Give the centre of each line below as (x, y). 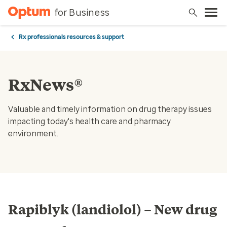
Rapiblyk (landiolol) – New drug (112, 210)
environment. (33, 134)
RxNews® (46, 85)
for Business (82, 12)
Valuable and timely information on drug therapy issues (110, 109)
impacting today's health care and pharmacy (89, 121)
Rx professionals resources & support (71, 37)
